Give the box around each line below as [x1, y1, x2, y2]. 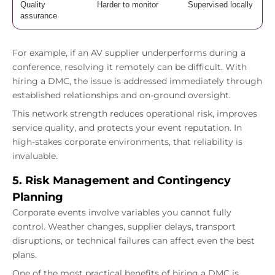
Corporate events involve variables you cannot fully [12, 206, 231, 218]
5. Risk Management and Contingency [12, 173, 231, 187]
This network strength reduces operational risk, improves [12, 107, 257, 119]
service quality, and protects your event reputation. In [12, 122, 242, 133]
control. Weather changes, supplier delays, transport [12, 220, 236, 232]
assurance [20, 10, 57, 20]
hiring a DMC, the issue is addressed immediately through [12, 75, 262, 87]
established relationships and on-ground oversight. [12, 89, 231, 101]
